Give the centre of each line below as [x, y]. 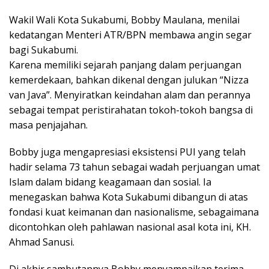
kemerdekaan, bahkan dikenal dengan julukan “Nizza [129, 80]
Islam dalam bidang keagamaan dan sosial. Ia [110, 182]
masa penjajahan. [48, 125]
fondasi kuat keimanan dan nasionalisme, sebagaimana [134, 212]
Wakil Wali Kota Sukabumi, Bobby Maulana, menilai [124, 20]
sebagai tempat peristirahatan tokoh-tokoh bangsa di [131, 110]
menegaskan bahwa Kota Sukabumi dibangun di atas [128, 197]
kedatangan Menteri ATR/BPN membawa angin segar [130, 35]
